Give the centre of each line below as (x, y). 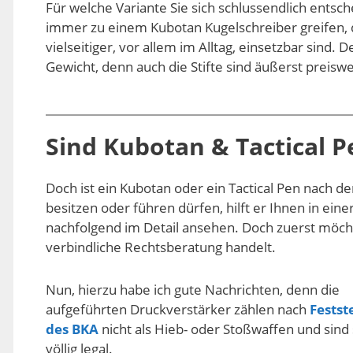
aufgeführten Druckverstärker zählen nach (178, 310)
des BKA (72, 329)
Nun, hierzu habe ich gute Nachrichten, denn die (193, 290)
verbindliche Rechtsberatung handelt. (161, 247)
